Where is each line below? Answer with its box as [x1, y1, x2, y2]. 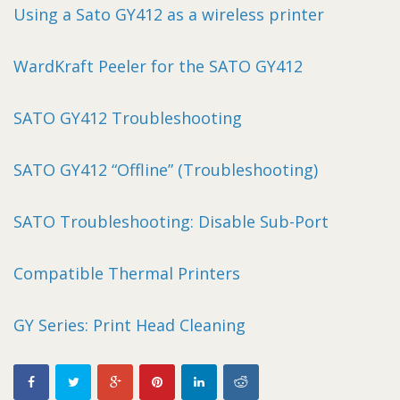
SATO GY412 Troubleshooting [13, 106, 242, 129]
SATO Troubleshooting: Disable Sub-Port [13, 210, 329, 232]
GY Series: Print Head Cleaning [13, 313, 246, 336]
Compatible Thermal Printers [13, 262, 240, 284]
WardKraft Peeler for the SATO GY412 [13, 54, 303, 77]
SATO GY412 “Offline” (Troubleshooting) [13, 158, 318, 180]
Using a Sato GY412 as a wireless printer [13, 3, 324, 25]
